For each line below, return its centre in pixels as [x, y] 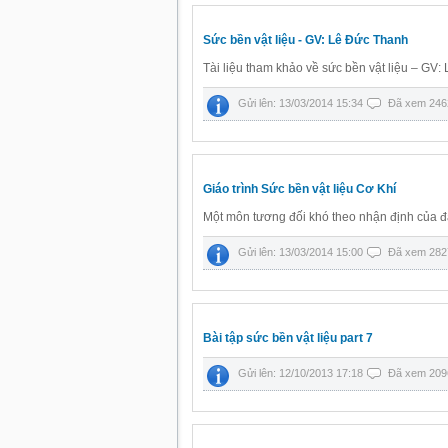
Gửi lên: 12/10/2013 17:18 [302, 373]
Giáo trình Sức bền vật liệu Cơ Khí [299, 189]
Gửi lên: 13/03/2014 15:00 [302, 252]
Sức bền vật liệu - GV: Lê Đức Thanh [305, 40]
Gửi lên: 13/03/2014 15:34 [302, 103]
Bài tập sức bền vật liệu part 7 [288, 338]
